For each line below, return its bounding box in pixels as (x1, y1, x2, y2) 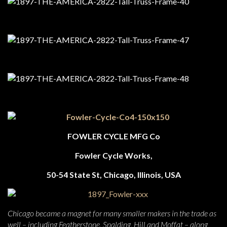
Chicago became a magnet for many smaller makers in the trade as (8, 208, 216, 218)
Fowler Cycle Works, (74, 150, 153, 160)
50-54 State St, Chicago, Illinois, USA (46, 170, 181, 179)
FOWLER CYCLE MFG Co (67, 131, 160, 141)
